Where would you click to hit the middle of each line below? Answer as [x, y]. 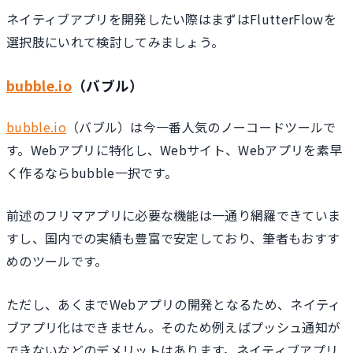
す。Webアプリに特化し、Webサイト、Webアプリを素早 [175, 149]
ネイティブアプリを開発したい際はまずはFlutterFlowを [171, 19]
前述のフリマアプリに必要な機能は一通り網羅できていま [174, 216]
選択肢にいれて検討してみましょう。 [115, 42]
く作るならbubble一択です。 [92, 172]
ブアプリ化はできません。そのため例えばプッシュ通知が [174, 327]
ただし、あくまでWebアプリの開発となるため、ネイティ [174, 304]
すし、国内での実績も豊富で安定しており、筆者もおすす [173, 238]
